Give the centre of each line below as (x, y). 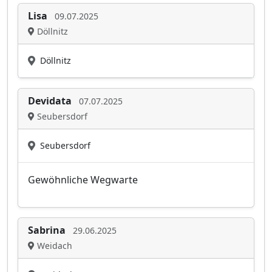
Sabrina (47, 230)
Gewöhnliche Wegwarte (83, 180)
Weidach (53, 246)
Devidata (51, 101)
